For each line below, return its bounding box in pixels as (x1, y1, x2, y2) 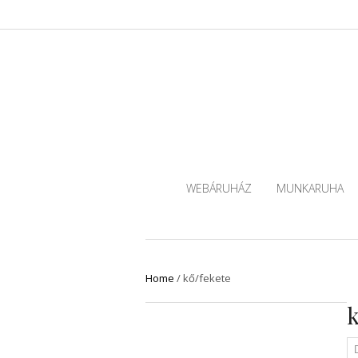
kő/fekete (183, 271, 231, 286)
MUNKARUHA (276, 180, 344, 196)
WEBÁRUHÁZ (185, 180, 252, 196)
